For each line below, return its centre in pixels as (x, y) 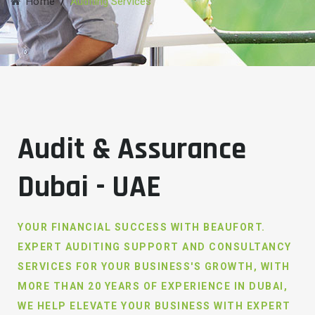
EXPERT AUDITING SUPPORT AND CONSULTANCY (155, 247)
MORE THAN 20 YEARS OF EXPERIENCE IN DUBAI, (153, 286)
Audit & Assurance (132, 149)
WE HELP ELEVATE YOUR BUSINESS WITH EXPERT (154, 306)
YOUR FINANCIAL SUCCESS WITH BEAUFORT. (142, 227)
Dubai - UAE (90, 187)
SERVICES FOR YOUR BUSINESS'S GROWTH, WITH (154, 266)
